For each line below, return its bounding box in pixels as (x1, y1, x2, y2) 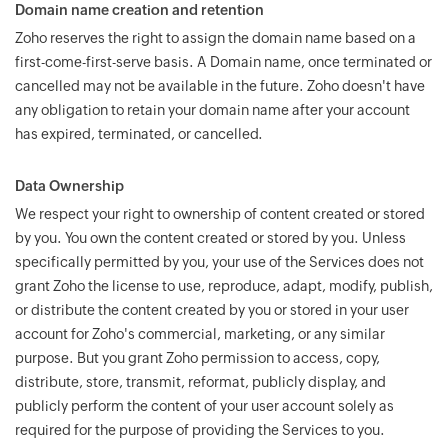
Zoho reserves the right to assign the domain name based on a (15, 30, 416, 46)
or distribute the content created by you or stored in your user (15, 302, 409, 318)
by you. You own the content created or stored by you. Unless (15, 230, 406, 246)
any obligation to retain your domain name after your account (15, 102, 410, 118)
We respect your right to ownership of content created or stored (15, 206, 425, 222)
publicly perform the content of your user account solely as (15, 398, 394, 414)
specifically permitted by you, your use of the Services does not (15, 254, 424, 270)
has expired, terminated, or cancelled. (15, 126, 263, 142)
